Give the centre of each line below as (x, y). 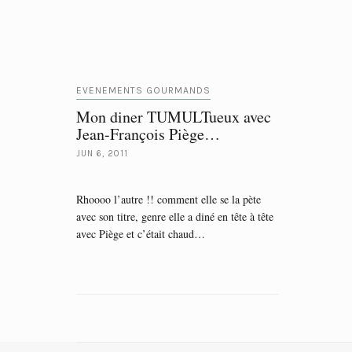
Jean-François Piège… (148, 134)
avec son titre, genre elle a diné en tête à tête (175, 216)
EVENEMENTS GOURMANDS (143, 90)
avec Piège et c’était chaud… (141, 234)
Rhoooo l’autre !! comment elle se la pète (169, 199)
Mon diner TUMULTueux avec (174, 117)
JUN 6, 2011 (102, 154)
